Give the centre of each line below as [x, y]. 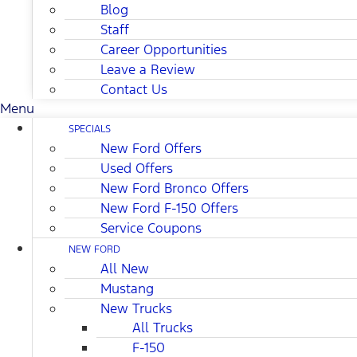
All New [125, 269]
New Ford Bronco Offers [175, 188]
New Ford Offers [151, 149]
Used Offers [137, 169]
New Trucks [136, 309]
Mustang [127, 289]
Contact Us [134, 90]
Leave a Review [148, 70]
